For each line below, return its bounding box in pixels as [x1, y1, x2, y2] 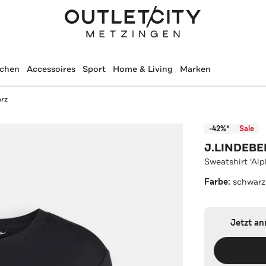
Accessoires [26, 64, 75, 74]
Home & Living [112, 64, 173, 74]
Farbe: [204, 176, 233, 188]
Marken [179, 64, 211, 74]
